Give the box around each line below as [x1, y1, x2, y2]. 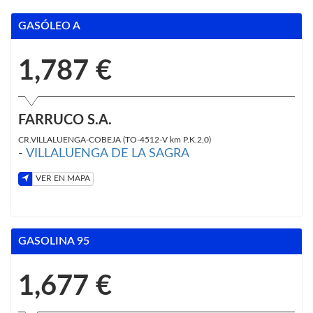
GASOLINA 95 [18, 235, 89, 247]
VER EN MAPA [36, 174, 90, 183]
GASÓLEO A [18, 20, 80, 31]
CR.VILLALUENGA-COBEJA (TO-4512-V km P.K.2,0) [18, 135, 211, 144]
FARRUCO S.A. [18, 112, 112, 127]
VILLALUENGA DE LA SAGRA [26, 147, 189, 160]
